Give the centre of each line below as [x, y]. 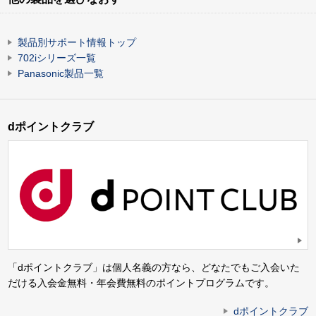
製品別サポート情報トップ [77, 43]
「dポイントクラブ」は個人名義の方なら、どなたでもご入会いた [154, 267]
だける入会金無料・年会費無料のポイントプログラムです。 [141, 282]
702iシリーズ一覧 [57, 58]
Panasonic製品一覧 [61, 74]
